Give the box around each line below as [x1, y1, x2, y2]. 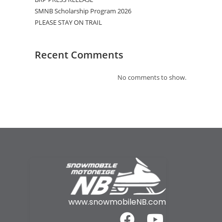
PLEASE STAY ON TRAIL [35, 17, 102, 27]
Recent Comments [35, 48, 123, 61]
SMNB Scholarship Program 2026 [35, 6, 131, 15]
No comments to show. [117, 72, 186, 82]
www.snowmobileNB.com [68, 196, 166, 208]
